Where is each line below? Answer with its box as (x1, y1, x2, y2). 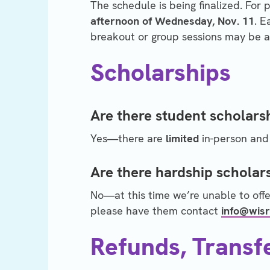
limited (166, 131, 199, 146)
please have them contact (90, 204, 221, 218)
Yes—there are (90, 131, 166, 146)
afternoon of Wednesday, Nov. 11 (90, 14, 254, 28)
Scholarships (90, 57, 231, 89)
